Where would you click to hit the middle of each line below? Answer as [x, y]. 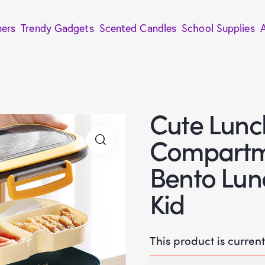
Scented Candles [138, 28]
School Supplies [218, 28]
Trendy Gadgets [57, 28]
